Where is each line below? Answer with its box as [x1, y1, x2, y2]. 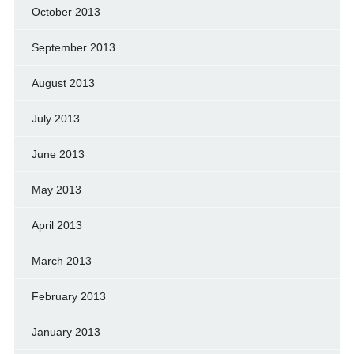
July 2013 [31, 112, 80, 126]
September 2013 [31, 41, 115, 55]
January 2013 [31, 326, 100, 339]
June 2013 [31, 148, 85, 161]
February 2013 [31, 290, 106, 303]
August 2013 [31, 77, 95, 90]
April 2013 [31, 219, 82, 232]
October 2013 [31, 6, 100, 19]
